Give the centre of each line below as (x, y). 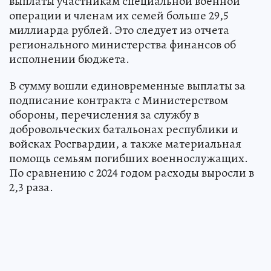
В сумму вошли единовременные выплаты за (127, 85)
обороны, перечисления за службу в (104, 114)
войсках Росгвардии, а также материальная (125, 143)
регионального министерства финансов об (122, 44)
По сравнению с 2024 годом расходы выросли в (132, 172)
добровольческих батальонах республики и (124, 129)
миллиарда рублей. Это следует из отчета (119, 30)
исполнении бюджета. (69, 59)
